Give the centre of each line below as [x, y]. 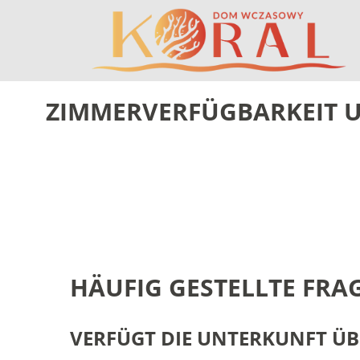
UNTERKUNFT [262, 338]
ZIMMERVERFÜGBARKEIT [192, 111]
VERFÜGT [113, 338]
